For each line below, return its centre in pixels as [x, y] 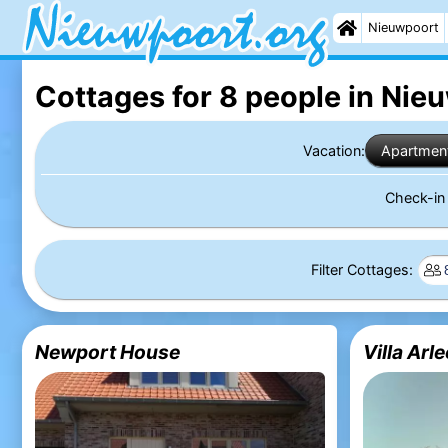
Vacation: [334, 150]
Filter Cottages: [364, 270]
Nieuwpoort [403, 27]
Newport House [107, 351]
